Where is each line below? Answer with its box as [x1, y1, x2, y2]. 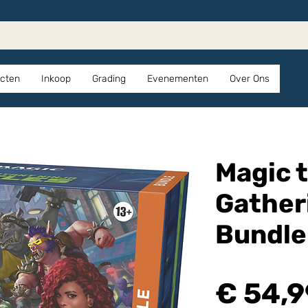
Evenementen [146, 72, 208, 85]
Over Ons [229, 72, 269, 85]
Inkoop [41, 72, 71, 85]
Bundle [215, 218, 307, 250]
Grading [91, 72, 126, 85]
